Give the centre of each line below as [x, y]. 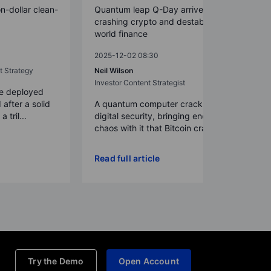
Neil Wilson [114, 70]
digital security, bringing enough [158, 116]
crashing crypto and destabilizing [161, 21]
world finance [121, 33]
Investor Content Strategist [140, 82]
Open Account [149, 261]
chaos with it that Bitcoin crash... [158, 128]
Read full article [127, 158]
